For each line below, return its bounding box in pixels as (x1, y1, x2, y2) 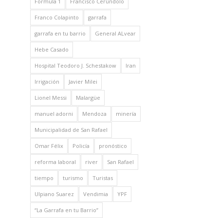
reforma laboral (34, 158, 76, 165)
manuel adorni (34, 109, 73, 117)
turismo (62, 174, 83, 182)
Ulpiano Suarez (34, 190, 74, 198)
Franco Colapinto (34, 13, 79, 21)
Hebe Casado (34, 45, 69, 53)
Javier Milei (68, 77, 97, 85)
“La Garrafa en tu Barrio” (34, 206, 98, 214)
